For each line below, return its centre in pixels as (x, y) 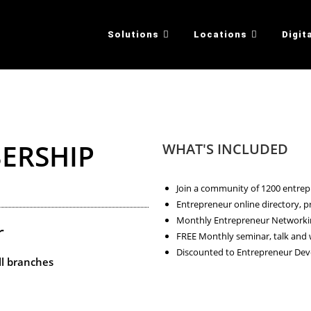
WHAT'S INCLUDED (225, 149)
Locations (220, 34)
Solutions (133, 34)
